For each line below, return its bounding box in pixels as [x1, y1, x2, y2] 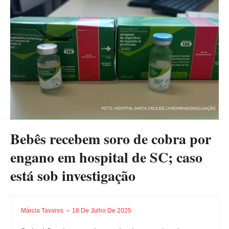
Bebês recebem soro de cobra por [10, 128, 211, 149]
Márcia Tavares [21, 207, 63, 214]
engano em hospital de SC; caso [10, 146, 202, 168]
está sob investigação [10, 165, 135, 186]
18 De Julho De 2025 [72, 207, 131, 214]
